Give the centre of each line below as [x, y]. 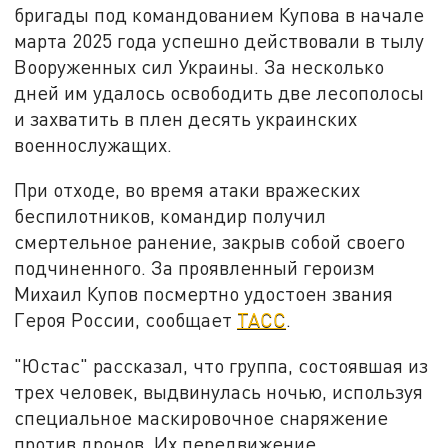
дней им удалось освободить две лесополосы [219, 92]
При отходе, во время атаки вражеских [187, 190]
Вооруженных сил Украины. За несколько [199, 66]
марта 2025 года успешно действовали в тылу [219, 40]
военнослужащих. [93, 144]
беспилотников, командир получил [170, 216]
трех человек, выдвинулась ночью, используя [219, 392]
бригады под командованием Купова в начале [219, 14]
